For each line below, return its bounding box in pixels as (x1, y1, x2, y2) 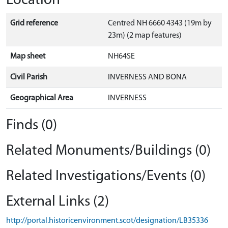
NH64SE (108, 52, 135, 61)
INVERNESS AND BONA (108, 73, 187, 81)
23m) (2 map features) (108, 31, 182, 40)
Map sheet (10, 52, 45, 61)
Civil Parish (10, 73, 47, 81)
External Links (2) (6, 194, 109, 209)
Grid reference (10, 19, 58, 27)
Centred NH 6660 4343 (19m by (108, 19, 212, 27)
